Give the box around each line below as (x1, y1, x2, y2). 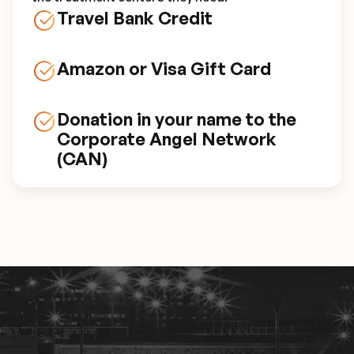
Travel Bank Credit (57, 7, 213, 28)
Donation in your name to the (57, 108, 296, 130)
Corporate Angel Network (57, 128, 277, 149)
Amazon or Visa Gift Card (57, 58, 271, 79)
